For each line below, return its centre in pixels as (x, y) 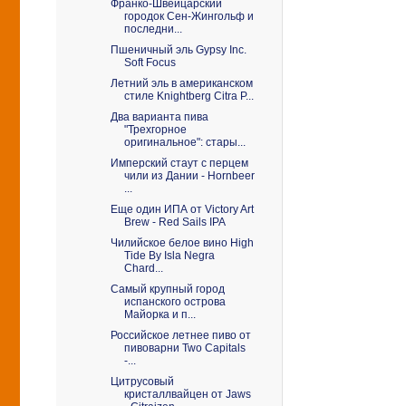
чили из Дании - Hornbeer (189, 176)
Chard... (143, 268)
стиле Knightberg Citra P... (188, 96)
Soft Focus (150, 63)
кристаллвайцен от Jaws (187, 394)
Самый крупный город (167, 289)
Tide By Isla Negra (169, 256)
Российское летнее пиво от (180, 335)
